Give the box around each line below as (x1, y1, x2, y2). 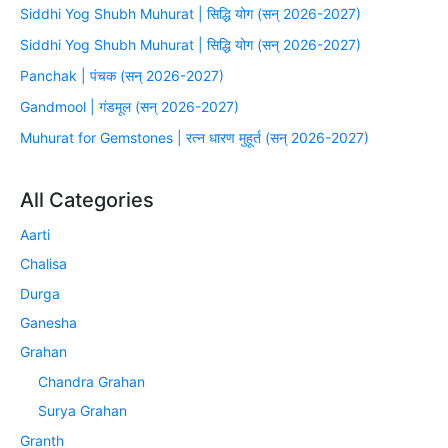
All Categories (20, 187, 154, 212)
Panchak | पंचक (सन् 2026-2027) (20, 66, 224, 84)
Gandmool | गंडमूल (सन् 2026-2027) (20, 97, 239, 115)
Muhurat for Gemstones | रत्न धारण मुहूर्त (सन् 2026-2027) (20, 128, 369, 146)
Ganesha (20, 313, 77, 331)
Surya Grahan (38, 402, 128, 420)
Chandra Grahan (38, 372, 146, 390)
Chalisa (20, 255, 67, 273)
